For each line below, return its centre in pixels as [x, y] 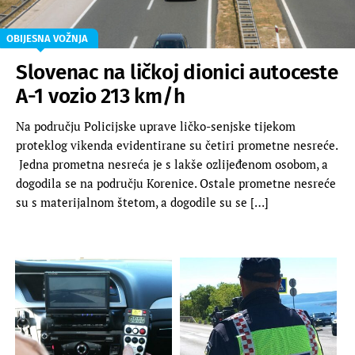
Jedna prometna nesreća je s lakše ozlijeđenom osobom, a [172, 164]
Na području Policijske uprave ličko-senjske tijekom [156, 126]
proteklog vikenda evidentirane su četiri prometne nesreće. [177, 145]
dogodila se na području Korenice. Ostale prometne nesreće [176, 183]
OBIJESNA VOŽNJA [47, 38]
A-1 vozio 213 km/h [101, 96]
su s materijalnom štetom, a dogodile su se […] [142, 202]
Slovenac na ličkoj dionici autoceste [177, 72]
